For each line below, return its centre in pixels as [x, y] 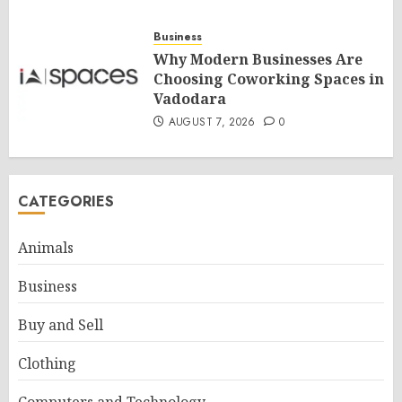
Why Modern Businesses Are [258, 60]
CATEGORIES [66, 202]
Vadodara [190, 99]
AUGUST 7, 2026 [212, 122]
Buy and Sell [61, 325]
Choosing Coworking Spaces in [269, 79]
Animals [46, 248]
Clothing [47, 364]
